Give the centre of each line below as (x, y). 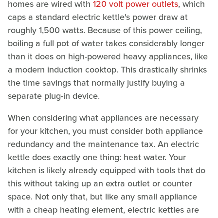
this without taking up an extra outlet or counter (100, 183)
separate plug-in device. (54, 96)
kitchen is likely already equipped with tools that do (107, 170)
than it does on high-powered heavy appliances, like (108, 56)
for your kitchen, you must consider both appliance (105, 131)
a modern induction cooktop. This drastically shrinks (107, 69)
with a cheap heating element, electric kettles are (103, 209)
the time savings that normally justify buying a (96, 82)
